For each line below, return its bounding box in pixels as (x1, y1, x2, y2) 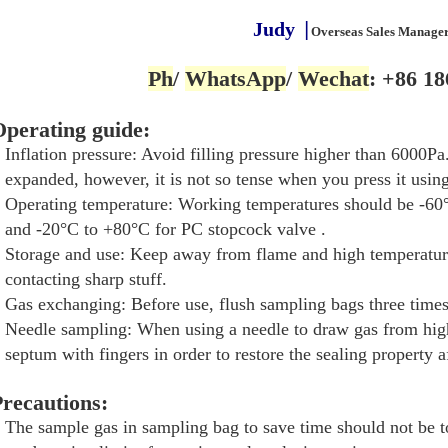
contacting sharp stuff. (5, 269, 167, 289)
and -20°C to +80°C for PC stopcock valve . (5, 219, 326, 239)
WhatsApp (184, 66, 286, 91)
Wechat (297, 66, 369, 91)
